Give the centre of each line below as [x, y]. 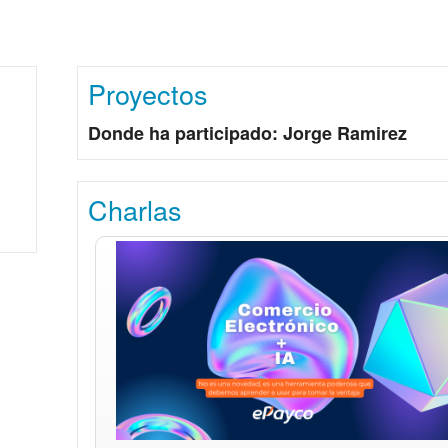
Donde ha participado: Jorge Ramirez [248, 133]
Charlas [135, 209]
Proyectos [148, 94]
